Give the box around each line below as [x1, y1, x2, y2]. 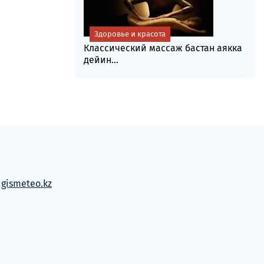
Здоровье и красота [94, 29, 166, 38]
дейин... [83, 54, 118, 65]
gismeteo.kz [1, 178, 52, 189]
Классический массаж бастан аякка [83, 42, 242, 54]
